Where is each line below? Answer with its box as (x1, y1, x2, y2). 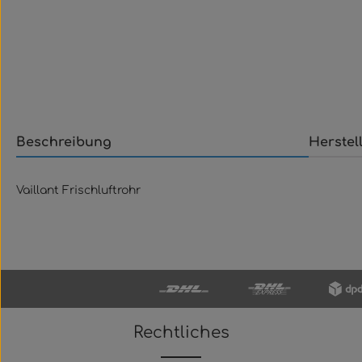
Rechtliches (133, 323, 229, 342)
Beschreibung (16, 135, 112, 149)
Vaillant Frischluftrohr (16, 184, 141, 196)
